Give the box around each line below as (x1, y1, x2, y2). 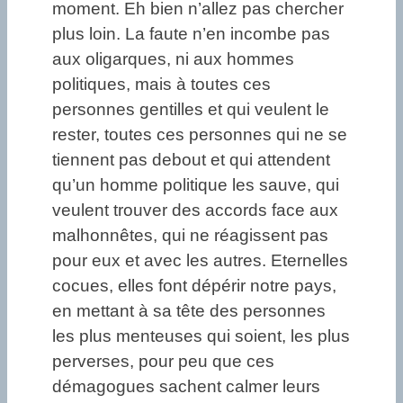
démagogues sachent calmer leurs (52, 377, 320, 397)
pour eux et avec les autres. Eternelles (52, 251, 348, 271)
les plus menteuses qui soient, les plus (52, 327, 350, 346)
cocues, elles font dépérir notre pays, (52, 276, 336, 296)
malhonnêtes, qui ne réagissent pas (52, 226, 328, 246)
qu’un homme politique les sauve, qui (52, 175, 339, 195)
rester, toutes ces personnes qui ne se (52, 125, 347, 145)
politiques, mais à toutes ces (52, 75, 271, 94)
